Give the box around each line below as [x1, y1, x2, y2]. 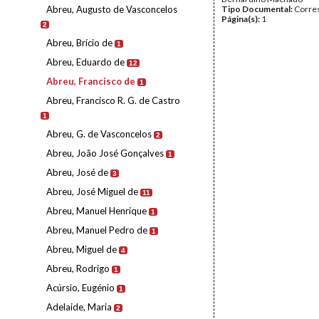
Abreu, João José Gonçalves [46, 147, 164, 159]
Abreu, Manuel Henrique [46, 205, 147, 216]
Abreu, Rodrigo [46, 263, 110, 274]
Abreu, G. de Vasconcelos [46, 128, 152, 140]
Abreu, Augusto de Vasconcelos [46, 4, 177, 15]
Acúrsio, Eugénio [46, 282, 115, 293]
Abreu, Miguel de [46, 244, 117, 255]
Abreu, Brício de [46, 37, 113, 48]
